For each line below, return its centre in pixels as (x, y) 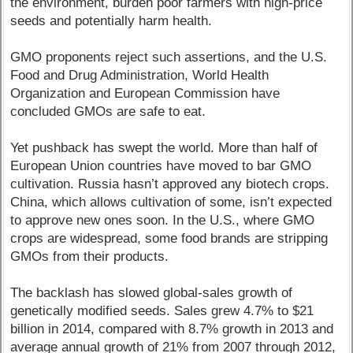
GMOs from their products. (90, 257)
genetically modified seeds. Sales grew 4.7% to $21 (162, 311)
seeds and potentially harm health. (111, 21)
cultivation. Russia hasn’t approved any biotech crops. (170, 184)
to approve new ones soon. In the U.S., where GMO (163, 221)
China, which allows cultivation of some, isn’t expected (171, 203)
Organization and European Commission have (145, 94)
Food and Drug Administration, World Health (140, 76)
